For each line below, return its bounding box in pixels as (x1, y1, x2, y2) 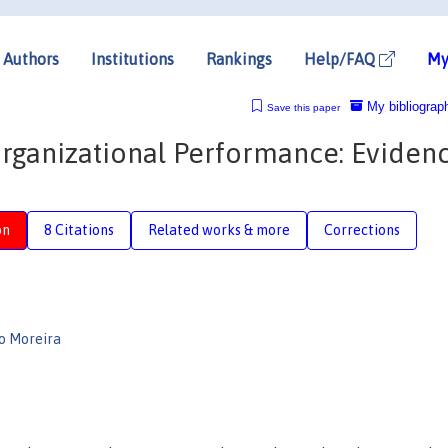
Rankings (206, 49, 272, 68)
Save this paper (266, 101, 340, 113)
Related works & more (148, 221, 290, 238)
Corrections (324, 221, 400, 238)
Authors (3, 49, 59, 68)
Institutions (91, 49, 174, 68)
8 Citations (44, 221, 114, 238)
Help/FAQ (304, 49, 379, 68)
